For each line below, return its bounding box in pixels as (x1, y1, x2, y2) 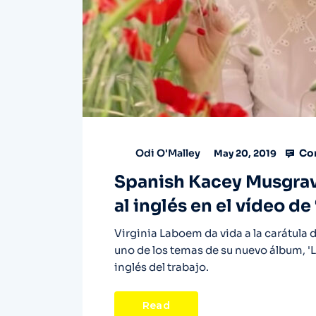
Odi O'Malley (135, 147, 200, 160)
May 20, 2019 (212, 147, 276, 160)
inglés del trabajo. (114, 260, 209, 274)
